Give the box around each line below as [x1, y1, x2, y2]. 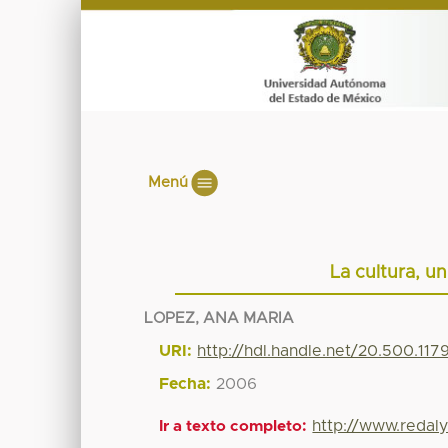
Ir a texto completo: [159, 418, 308, 434]
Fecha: [159, 375, 212, 392]
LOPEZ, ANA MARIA [144, 310, 295, 326]
